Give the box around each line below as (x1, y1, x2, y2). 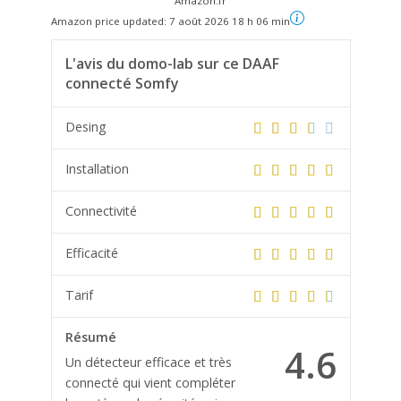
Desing (64, 117, 107, 135)
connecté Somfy (64, 73, 179, 93)
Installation (64, 159, 129, 177)
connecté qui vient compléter (64, 373, 235, 391)
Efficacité (64, 243, 118, 261)
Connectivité (64, 201, 137, 219)
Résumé (64, 328, 116, 346)
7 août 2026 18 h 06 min (168, 13, 290, 28)
